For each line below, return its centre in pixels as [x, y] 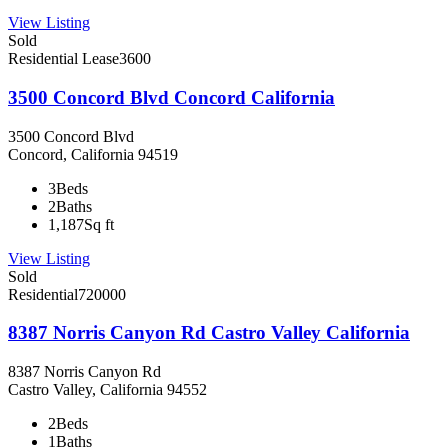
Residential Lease [63, 59]
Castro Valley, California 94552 [107, 389]
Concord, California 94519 [93, 154]
